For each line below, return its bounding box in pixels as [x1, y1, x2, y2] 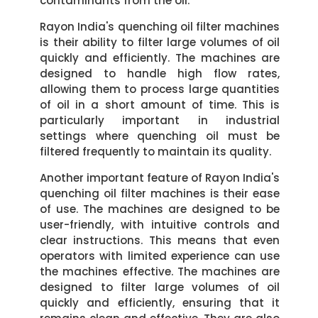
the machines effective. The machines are [40, 264, 280, 279]
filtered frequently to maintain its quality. [40, 144, 271, 159]
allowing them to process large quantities [40, 82, 280, 97]
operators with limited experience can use [40, 248, 280, 263]
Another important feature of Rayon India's [40, 170, 280, 185]
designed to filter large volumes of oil [40, 280, 280, 295]
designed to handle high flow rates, [40, 66, 280, 81]
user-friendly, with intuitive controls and [40, 217, 280, 232]
